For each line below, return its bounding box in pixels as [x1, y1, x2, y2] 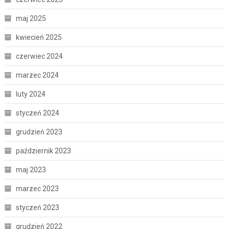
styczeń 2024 [15, 108, 59, 117]
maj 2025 [15, 14, 46, 22]
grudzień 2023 [15, 127, 62, 136]
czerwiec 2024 [15, 52, 63, 60]
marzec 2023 [15, 184, 59, 193]
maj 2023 [15, 165, 46, 174]
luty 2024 [15, 89, 45, 98]
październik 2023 [15, 146, 71, 155]
